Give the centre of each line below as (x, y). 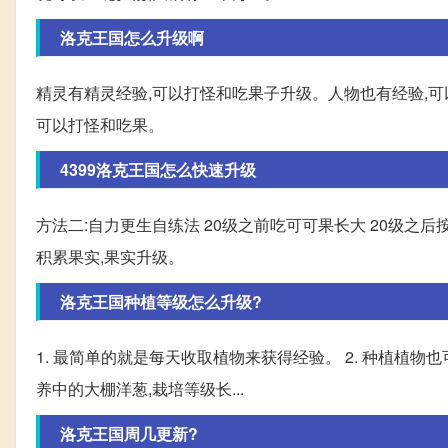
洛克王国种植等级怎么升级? (161, 301)
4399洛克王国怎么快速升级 (158, 169)
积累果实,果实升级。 (110, 256)
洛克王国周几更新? (129, 433)
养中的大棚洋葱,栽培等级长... (140, 388)
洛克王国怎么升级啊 (132, 37)
